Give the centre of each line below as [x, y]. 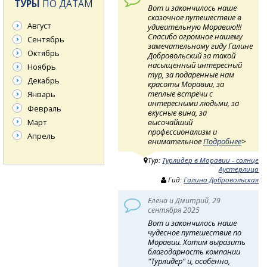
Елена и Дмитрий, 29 [184, 200]
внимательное [176, 141]
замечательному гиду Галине [201, 46]
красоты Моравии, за [186, 84]
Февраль [44, 108]
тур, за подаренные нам [191, 74]
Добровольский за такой [192, 55]
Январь [41, 94]
